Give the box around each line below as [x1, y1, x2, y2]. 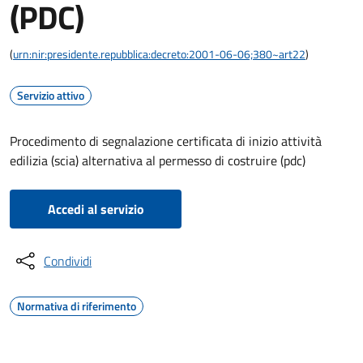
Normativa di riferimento [17, 297, 136, 314]
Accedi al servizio [47, 199, 144, 219]
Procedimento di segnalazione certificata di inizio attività [10, 131, 322, 151]
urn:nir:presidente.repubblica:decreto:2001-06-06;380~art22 [13, 45, 305, 62]
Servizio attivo [17, 87, 84, 104]
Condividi [44, 251, 92, 271]
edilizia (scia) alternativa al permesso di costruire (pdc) [10, 151, 305, 170]
